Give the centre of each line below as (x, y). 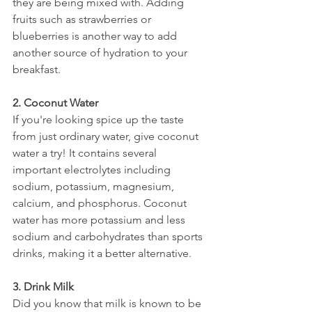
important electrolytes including (93, 170)
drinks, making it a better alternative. (103, 253)
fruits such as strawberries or (83, 19)
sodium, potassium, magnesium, (95, 186)
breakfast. (37, 69)
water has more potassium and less (100, 220)
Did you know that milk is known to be (108, 303)
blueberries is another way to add (96, 36)
